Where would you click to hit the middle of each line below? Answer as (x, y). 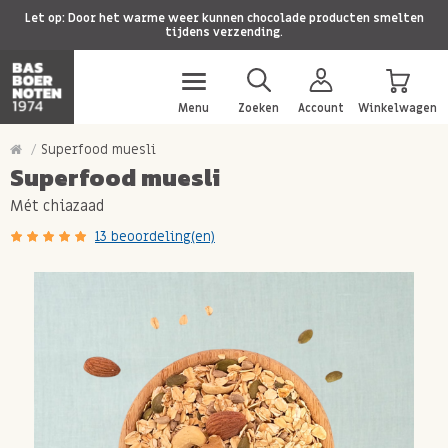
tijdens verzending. (224, 32)
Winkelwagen (397, 108)
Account (321, 108)
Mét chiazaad (57, 206)
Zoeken (258, 108)
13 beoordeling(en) (155, 236)
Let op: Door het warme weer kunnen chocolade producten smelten (224, 18)
